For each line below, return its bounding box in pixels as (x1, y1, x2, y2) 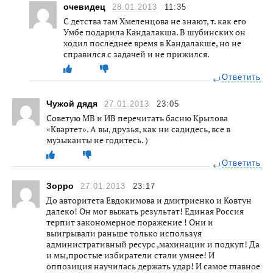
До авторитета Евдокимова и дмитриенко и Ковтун (46, 194, 252, 206)
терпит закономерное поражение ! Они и (46, 216, 213, 228)
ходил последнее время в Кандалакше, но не (63, 37, 241, 49)
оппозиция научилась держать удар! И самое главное (46, 260, 260, 272)
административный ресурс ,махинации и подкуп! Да (46, 238, 260, 250)
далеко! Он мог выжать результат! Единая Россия (46, 205, 244, 217)
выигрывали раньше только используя (46, 227, 202, 239)
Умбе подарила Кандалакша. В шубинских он (63, 26, 246, 38)
